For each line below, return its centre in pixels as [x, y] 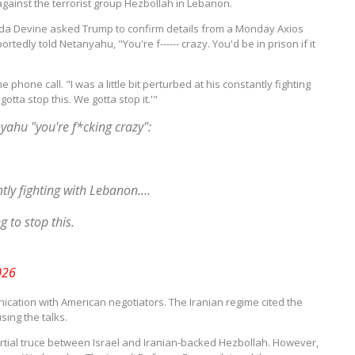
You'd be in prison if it [263, 44]
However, [296, 342]
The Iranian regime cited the [235, 302]
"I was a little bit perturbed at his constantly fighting [187, 84]
